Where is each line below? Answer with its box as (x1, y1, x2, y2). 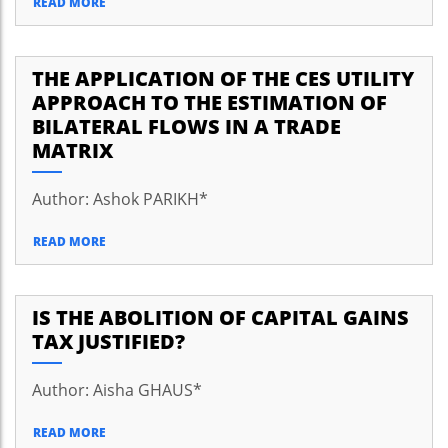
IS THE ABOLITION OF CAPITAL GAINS (32, 304, 409, 331)
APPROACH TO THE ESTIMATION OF (32, 89, 387, 116)
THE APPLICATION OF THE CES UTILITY (32, 65, 414, 92)
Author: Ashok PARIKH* (32, 188, 208, 210)
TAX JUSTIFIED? (32, 328, 185, 355)
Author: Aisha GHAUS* (32, 379, 202, 401)
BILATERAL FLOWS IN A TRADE (32, 113, 341, 140)
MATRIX (32, 137, 113, 164)
